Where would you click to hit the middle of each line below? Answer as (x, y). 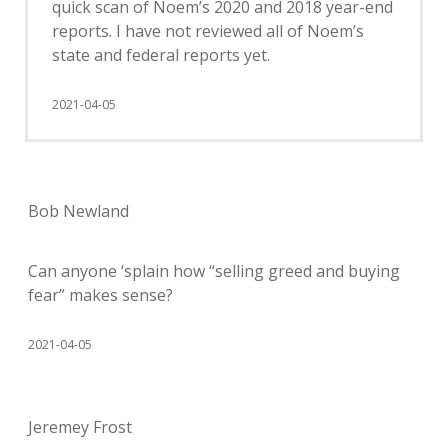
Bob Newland (78, 210)
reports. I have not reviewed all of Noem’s (208, 30)
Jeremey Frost (80, 426)
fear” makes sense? (100, 294)
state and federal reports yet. (161, 54)
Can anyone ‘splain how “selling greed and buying (214, 270)
